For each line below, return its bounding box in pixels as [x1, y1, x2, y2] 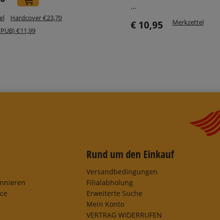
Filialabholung [86, 177, 133, 187]
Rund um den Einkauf [86, 147, 174, 162]
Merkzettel [172, 18, 204, 27]
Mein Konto [86, 199, 124, 209]
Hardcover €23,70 [10, 13, 62, 22]
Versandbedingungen [86, 166, 158, 176]
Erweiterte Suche [86, 188, 142, 198]
